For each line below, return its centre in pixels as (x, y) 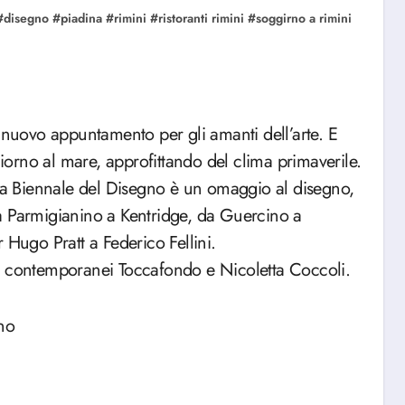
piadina (81, 18)
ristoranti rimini (201, 18)
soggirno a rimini (304, 18)
